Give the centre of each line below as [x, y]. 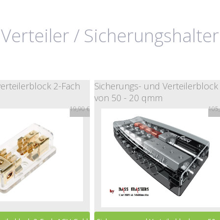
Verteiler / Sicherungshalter [110, 36]
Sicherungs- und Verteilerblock [156, 86]
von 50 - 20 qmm [128, 98]
